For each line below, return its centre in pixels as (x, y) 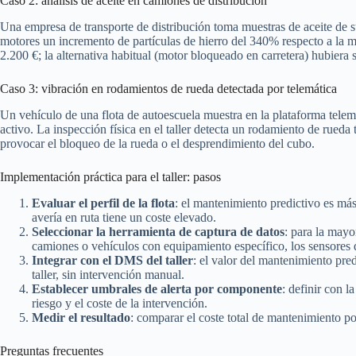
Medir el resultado (81, 317)
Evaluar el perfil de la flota (103, 203)
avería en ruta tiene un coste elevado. (124, 217)
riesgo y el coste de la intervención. (120, 303)
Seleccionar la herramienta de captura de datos (158, 231)
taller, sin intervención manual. (108, 274)
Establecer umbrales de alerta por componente (157, 288)
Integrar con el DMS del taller (112, 260)
